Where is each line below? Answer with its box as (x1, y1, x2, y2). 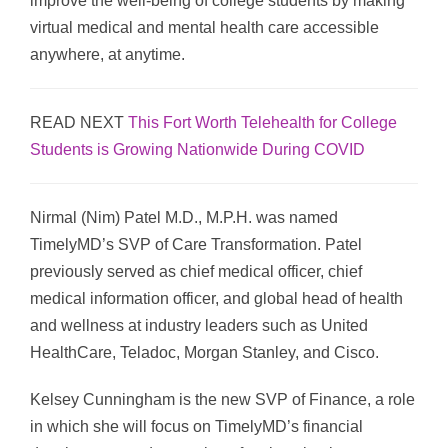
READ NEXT (30, 114, 124, 132)
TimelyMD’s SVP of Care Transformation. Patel (30, 236, 362, 254)
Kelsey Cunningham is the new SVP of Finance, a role (30, 391, 415, 409)
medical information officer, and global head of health (30, 290, 403, 308)
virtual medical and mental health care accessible (30, 19, 379, 37)
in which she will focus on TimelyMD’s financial (30, 418, 363, 436)
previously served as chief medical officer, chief (30, 263, 362, 281)
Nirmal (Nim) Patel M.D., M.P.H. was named (30, 209, 338, 227)
